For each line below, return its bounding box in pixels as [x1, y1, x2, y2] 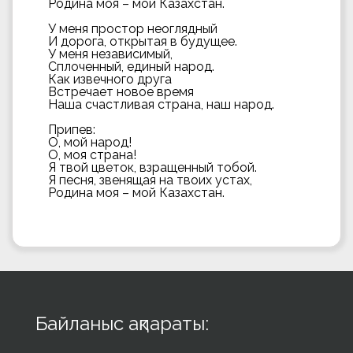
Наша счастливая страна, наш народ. [48, 97, 274, 112]
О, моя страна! [48, 147, 136, 162]
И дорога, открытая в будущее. [48, 34, 237, 49]
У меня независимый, [48, 46, 173, 61]
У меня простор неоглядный [48, 21, 217, 36]
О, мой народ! [48, 135, 132, 150]
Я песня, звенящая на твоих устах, [48, 173, 252, 188]
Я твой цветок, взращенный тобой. [48, 160, 257, 175]
